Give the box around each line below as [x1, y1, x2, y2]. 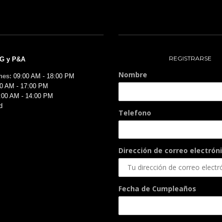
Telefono [118, 108, 151, 117]
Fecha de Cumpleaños [118, 184, 196, 193]
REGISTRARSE [169, 55, 212, 62]
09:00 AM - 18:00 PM [11, 72, 74, 80]
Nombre [118, 70, 147, 79]
